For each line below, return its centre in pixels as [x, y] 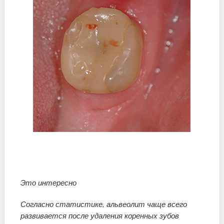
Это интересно [49, 183]
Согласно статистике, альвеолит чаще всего [104, 204]
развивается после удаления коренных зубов [100, 216]
